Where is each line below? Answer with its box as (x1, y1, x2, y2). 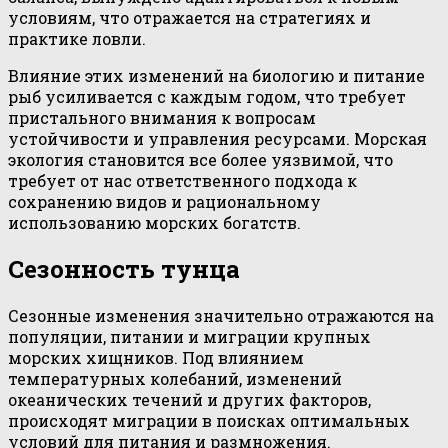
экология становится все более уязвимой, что (8, 149, 393, 171)
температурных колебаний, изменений (8, 367, 342, 389)
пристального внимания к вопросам (8, 107, 316, 129)
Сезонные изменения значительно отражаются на (8, 304, 434, 326)
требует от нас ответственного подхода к (8, 170, 357, 192)
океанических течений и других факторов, (8, 388, 371, 410)
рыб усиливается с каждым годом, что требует (8, 86, 406, 108)
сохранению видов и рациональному (8, 191, 321, 213)
